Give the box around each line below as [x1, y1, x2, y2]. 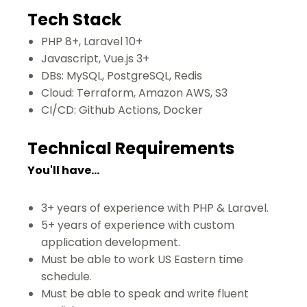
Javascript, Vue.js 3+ [41, 51, 149, 66]
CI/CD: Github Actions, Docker [41, 102, 203, 118]
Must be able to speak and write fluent [41, 286, 249, 302]
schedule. [41, 269, 92, 284]
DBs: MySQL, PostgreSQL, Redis [41, 68, 202, 84]
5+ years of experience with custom [41, 217, 234, 233]
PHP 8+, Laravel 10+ [41, 34, 143, 49]
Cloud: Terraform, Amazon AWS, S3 [41, 85, 228, 101]
